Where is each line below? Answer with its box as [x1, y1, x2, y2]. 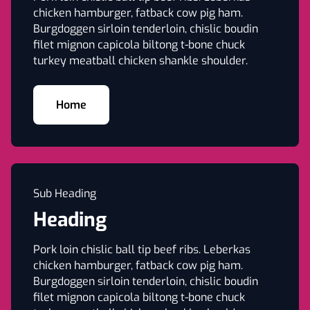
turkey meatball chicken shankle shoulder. [33, 53, 248, 68]
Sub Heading [33, 186, 96, 201]
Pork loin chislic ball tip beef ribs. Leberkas [33, 242, 250, 257]
